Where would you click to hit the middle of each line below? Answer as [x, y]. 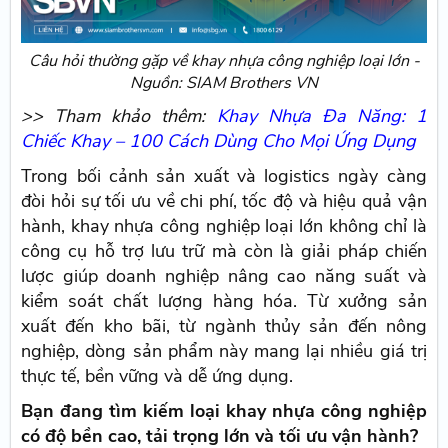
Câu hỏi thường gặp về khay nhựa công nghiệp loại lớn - [224, 60]
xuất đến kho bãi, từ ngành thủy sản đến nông [224, 325]
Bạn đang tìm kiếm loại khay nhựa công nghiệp [224, 410]
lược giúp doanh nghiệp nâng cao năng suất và [224, 275]
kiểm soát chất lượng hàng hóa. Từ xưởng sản [224, 300]
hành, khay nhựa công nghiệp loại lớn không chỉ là [224, 225]
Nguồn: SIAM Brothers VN [224, 82]
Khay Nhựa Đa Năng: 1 [321, 115]
